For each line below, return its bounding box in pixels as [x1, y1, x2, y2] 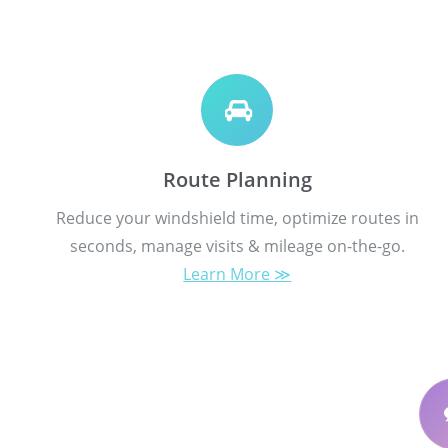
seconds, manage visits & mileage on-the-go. [69, 234, 405, 257]
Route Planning [162, 165, 312, 193]
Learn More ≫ [183, 262, 292, 285]
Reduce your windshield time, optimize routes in [55, 206, 419, 229]
